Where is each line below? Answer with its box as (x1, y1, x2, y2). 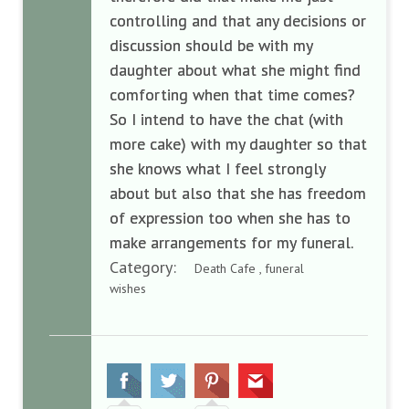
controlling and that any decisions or (110, 10, 366, 31)
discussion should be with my (110, 35, 312, 56)
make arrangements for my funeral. (110, 232, 353, 253)
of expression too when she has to (110, 207, 351, 228)
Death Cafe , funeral (194, 260, 304, 277)
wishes (110, 280, 146, 297)
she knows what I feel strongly (110, 158, 325, 179)
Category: (110, 257, 194, 278)
